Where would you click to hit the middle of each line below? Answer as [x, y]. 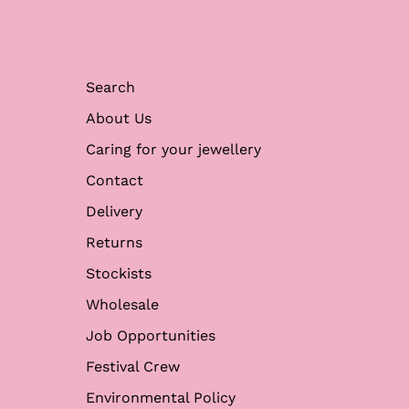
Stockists [119, 274]
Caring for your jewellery [174, 150]
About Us [119, 119]
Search [111, 88]
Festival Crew [133, 367]
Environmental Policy [161, 398]
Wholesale [123, 305]
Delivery [115, 212]
